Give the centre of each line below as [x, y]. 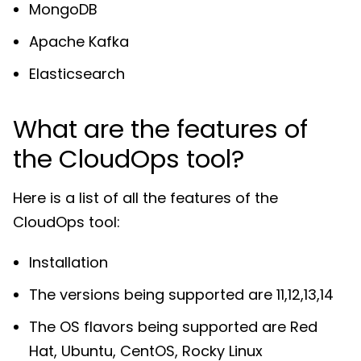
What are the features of [160, 129]
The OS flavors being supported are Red [173, 326]
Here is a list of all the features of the [145, 197]
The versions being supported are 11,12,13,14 [181, 294]
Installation [68, 262]
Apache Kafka [79, 41]
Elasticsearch [77, 73]
